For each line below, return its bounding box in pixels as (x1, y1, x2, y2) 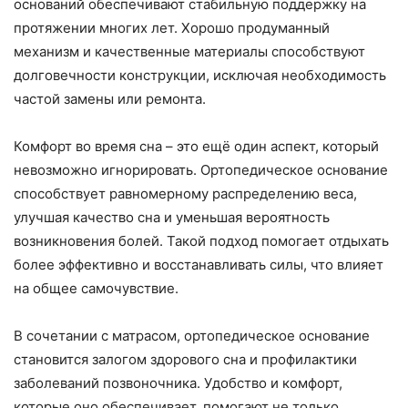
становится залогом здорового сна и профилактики (14, 351, 357, 369)
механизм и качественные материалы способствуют (14, 43, 365, 61)
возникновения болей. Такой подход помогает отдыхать (14, 232, 389, 250)
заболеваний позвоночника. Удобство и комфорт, (14, 374, 342, 393)
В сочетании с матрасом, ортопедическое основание (14, 327, 370, 345)
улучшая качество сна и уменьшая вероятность (14, 209, 330, 227)
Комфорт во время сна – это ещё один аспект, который (14, 138, 379, 156)
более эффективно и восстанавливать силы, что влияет (14, 256, 383, 274)
